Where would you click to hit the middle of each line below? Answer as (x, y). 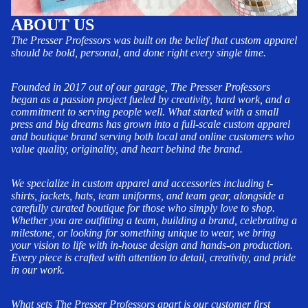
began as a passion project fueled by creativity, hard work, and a (151, 99)
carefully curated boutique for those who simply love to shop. (143, 208)
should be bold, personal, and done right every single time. (139, 52)
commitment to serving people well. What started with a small (145, 111)
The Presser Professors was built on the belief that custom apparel (154, 40)
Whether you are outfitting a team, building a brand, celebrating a (154, 220)
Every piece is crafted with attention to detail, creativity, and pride (153, 257)
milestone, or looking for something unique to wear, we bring (143, 232)
